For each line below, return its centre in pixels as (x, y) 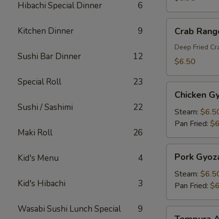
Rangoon (181, 36)
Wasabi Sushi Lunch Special (69, 209)
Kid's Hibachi (42, 184)
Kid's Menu (38, 158)
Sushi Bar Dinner (49, 56)
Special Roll (39, 82)
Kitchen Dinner (46, 31)
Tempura (181, 212)
